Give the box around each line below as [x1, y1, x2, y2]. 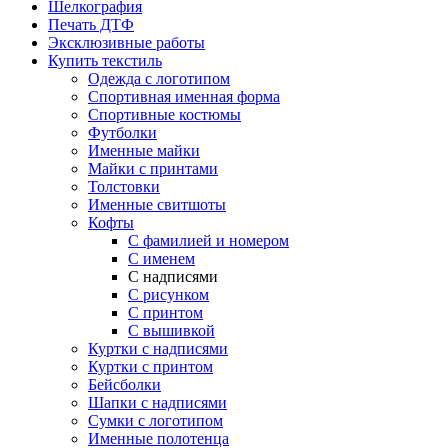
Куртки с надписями [88, 340, 228, 358]
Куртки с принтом [88, 358, 213, 376]
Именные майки [88, 142, 200, 160]
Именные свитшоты [88, 196, 226, 214]
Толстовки [88, 178, 160, 196]
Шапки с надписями [88, 394, 227, 412]
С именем [128, 250, 195, 268]
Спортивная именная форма [88, 88, 280, 106]
